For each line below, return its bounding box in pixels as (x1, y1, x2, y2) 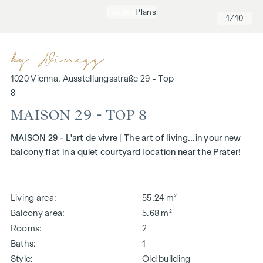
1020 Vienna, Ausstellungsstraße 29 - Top (10, 73, 174, 83)
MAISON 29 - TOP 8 (10, 106, 147, 124)
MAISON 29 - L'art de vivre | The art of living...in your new (10, 133, 241, 143)
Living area (10, 193, 55, 203)
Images (106, 7, 136, 16)
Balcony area (10, 208, 63, 218)
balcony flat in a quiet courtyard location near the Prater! (10, 147, 241, 157)
